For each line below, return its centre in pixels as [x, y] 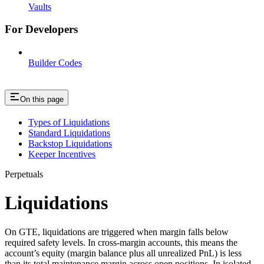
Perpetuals [24, 174]
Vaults [40, 6]
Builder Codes [55, 63]
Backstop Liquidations [70, 143]
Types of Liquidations [69, 122]
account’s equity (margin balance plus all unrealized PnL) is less [123, 253]
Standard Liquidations [69, 133]
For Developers [41, 29]
